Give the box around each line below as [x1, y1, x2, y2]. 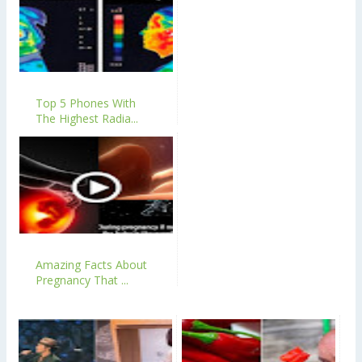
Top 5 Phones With [36, 95, 136, 111]
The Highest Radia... [36, 110, 138, 126]
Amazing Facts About [36, 256, 147, 272]
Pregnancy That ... [36, 271, 128, 288]
